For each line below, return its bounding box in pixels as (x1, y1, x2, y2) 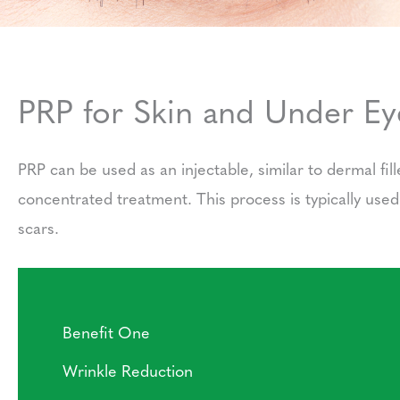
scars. (18, 216, 59, 239)
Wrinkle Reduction (62, 359, 193, 382)
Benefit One (62, 321, 150, 344)
